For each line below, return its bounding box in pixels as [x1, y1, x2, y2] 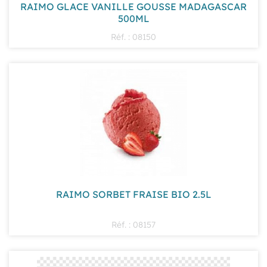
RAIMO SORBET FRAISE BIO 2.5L [55, 188, 212, 201]
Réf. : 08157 [111, 218, 156, 229]
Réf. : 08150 [111, 30, 156, 42]
